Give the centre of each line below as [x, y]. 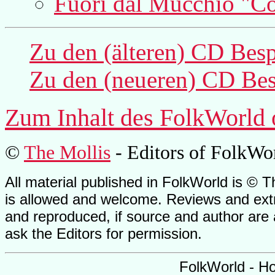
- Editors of [161, 152]
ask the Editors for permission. [103, 233]
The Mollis [67, 152]
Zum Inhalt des [82, 117]
